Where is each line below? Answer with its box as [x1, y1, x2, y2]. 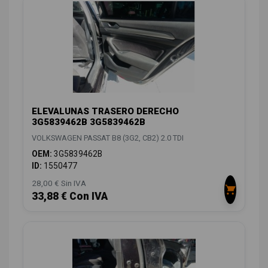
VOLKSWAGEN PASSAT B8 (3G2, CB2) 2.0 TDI [32, 133, 184, 142]
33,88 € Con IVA [32, 190, 108, 202]
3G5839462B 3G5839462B [32, 116, 145, 127]
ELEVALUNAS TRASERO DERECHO [32, 105, 179, 117]
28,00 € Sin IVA [32, 178, 86, 188]
